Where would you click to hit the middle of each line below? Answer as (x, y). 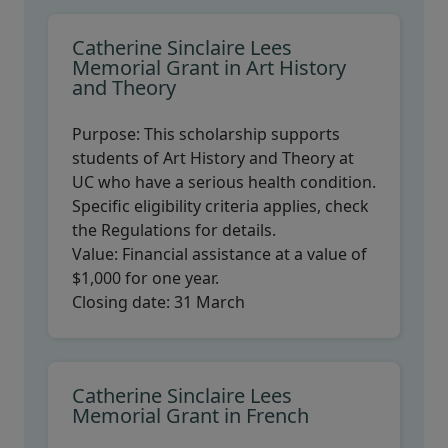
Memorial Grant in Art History (209, 67)
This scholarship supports (242, 134)
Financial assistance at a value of (242, 254)
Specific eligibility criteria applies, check (220, 206)
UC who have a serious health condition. (224, 182)
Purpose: (108, 134)
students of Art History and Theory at (213, 158)
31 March (209, 302)
